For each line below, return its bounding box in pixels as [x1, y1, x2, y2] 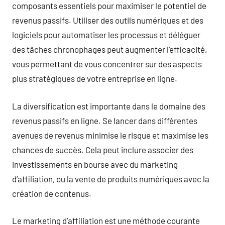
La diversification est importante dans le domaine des [12, 100, 205, 111]
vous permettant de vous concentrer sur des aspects [12, 59, 202, 69]
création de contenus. [12, 188, 91, 198]
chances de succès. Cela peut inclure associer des [12, 144, 193, 155]
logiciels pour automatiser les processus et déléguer [12, 30, 200, 40]
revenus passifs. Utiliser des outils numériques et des [12, 15, 203, 25]
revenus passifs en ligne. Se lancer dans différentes [12, 115, 197, 126]
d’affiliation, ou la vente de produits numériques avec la [12, 173, 209, 184]
